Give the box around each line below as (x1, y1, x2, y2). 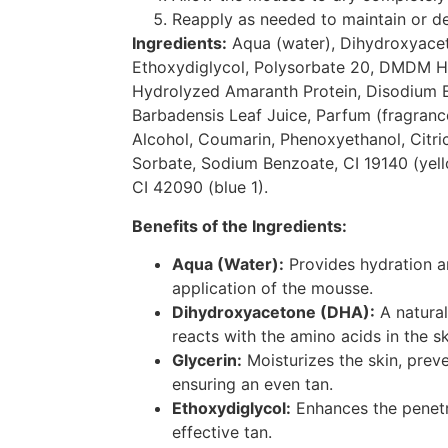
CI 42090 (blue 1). (132, 177, 268, 198)
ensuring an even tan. (172, 374, 333, 395)
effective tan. (172, 422, 272, 443)
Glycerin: (172, 350, 242, 371)
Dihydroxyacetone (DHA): (172, 302, 375, 323)
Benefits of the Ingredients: (132, 215, 347, 236)
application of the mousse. (172, 278, 373, 299)
